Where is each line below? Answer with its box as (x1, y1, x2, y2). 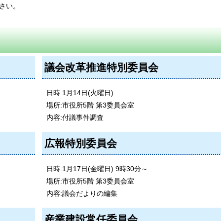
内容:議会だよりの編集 (46, 189, 117, 198)
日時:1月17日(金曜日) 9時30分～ (46, 165, 148, 173)
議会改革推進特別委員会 (44, 62, 158, 74)
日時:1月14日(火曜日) (46, 89, 113, 97)
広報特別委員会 (44, 138, 117, 149)
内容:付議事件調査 (46, 113, 104, 122)
